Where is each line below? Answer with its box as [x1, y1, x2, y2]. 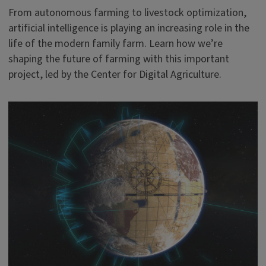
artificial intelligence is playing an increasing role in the [8, 21, 249, 36]
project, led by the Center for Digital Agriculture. [8, 67, 221, 82]
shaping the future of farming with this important [8, 52, 229, 66]
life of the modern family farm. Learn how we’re [8, 36, 223, 51]
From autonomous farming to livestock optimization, [8, 5, 246, 20]
